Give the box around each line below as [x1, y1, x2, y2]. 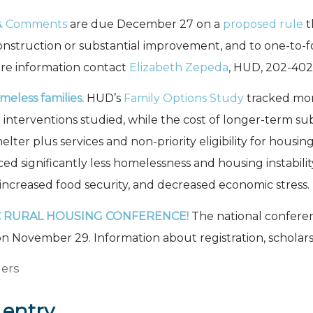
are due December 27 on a [67, 17, 223, 31]
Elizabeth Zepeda [129, 60, 228, 74]
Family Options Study [124, 92, 244, 105]
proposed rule [223, 17, 303, 31]
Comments [6, 17, 67, 31]
